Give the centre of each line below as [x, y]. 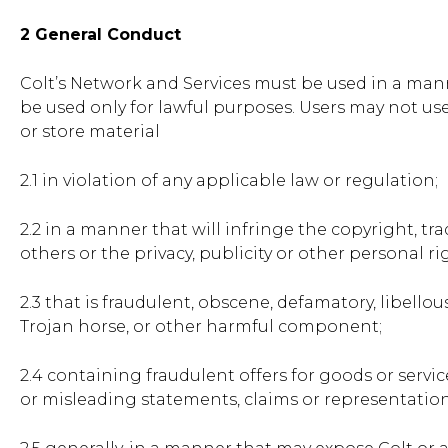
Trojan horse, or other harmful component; [201, 327]
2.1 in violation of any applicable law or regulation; [229, 181]
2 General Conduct [100, 35]
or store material [90, 132]
